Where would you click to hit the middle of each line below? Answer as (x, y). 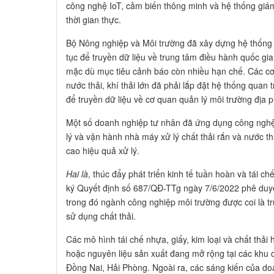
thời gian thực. (95, 19)
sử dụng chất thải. (102, 216)
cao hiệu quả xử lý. (103, 150)
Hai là (77, 173)
